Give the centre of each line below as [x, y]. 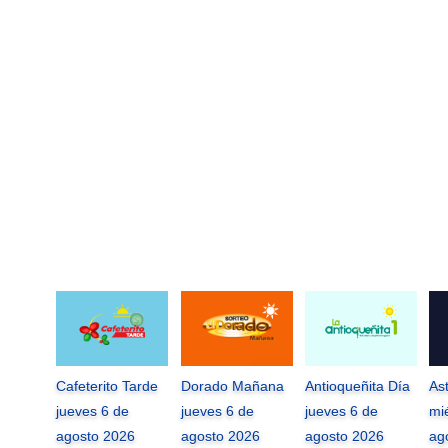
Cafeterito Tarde [107, 386]
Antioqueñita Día [357, 386]
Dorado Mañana [232, 386]
